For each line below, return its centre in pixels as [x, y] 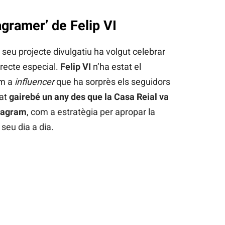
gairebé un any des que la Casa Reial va [89, 97]
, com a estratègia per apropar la [91, 112]
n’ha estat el [117, 67]
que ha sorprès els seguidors [112, 82]
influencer [34, 82]
